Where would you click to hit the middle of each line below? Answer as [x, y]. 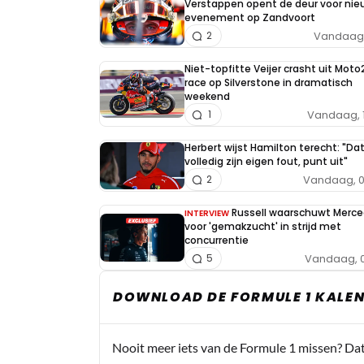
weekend [207, 96]
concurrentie [217, 240]
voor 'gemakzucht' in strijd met [263, 226]
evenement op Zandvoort [250, 17]
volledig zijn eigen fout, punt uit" [266, 161]
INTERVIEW [207, 213]
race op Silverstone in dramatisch [269, 82]
